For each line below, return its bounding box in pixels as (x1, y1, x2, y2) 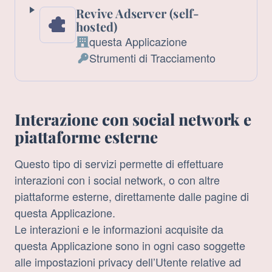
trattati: (75, 90, 109, 106)
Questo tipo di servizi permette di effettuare (15, 155, 223, 172)
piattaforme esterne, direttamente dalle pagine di (15, 188, 249, 205)
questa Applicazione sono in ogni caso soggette (15, 237, 245, 254)
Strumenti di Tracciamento (89, 50, 216, 66)
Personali (75, 73, 120, 90)
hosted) (75, 18, 118, 35)
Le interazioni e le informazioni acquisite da (15, 221, 223, 237)
